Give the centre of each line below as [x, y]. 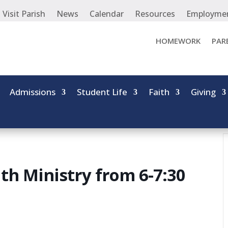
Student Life [102, 92]
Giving [204, 92]
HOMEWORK [178, 41]
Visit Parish [24, 14]
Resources [155, 14]
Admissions [33, 92]
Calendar [107, 14]
